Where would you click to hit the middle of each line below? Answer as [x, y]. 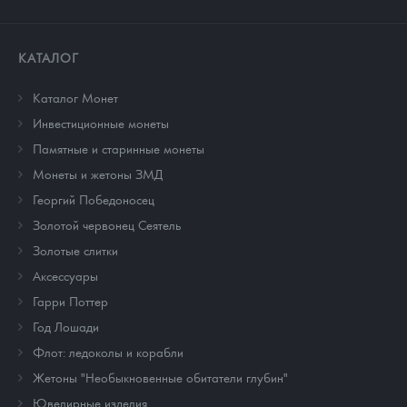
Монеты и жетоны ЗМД [98, 174]
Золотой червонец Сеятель [107, 225]
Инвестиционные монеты [101, 123]
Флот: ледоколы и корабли [108, 352]
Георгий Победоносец [94, 199]
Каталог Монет [75, 98]
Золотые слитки [75, 250]
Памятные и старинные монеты [119, 149]
